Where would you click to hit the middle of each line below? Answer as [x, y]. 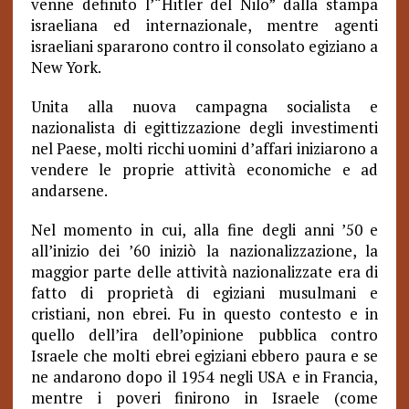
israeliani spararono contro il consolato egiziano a [204, 46]
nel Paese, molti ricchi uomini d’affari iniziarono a [204, 148]
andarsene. [69, 190]
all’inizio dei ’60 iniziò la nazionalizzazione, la [204, 251]
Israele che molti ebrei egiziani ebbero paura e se [204, 356]
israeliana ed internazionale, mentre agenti [204, 25]
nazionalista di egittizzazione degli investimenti [204, 127]
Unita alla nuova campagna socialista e [204, 106]
